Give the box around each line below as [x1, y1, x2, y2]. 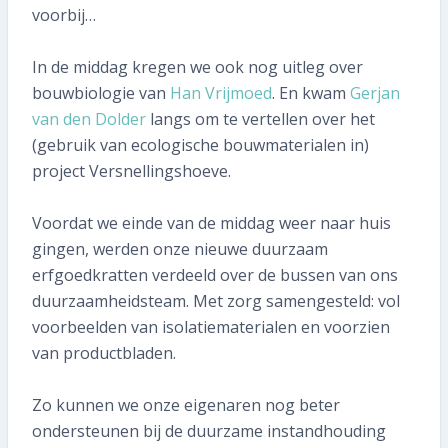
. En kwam [272, 82, 350, 104]
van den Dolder [32, 108, 146, 130]
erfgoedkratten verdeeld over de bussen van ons [32, 264, 398, 286]
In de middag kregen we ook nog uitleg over [32, 56, 363, 78]
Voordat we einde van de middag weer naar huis [32, 212, 391, 234]
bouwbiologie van [32, 82, 170, 104]
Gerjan [350, 82, 400, 104]
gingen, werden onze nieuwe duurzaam [32, 238, 328, 260]
